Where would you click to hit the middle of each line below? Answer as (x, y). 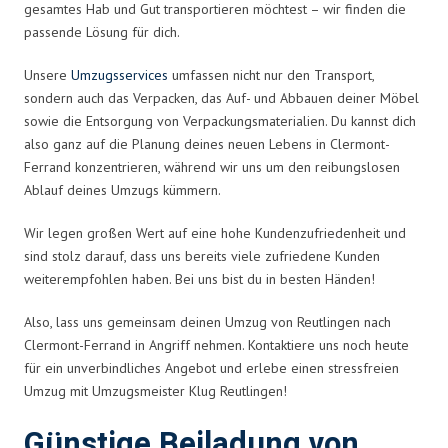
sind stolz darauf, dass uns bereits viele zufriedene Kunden (202, 255)
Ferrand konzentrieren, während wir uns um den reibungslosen (212, 166)
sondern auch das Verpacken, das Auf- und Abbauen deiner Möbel (221, 97)
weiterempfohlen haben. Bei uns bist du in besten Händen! (199, 278)
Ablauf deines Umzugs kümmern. (122, 189)
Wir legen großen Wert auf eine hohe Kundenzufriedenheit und (215, 232)
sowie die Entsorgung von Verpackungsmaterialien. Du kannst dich (220, 120)
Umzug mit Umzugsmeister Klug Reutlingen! (155, 390)
